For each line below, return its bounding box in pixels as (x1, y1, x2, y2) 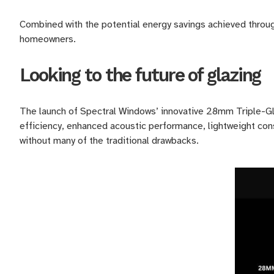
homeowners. (20, 33, 76, 45)
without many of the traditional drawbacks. (20, 135, 199, 147)
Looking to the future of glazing (20, 64, 261, 86)
